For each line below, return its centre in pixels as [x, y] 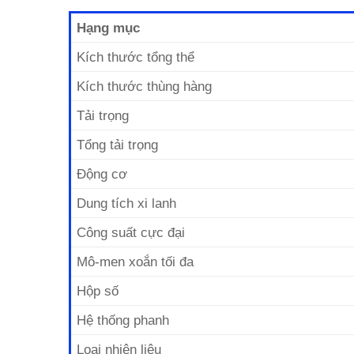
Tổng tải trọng [118, 145]
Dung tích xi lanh [127, 203]
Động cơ [102, 174]
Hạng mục [109, 28]
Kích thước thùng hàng [145, 87]
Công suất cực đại [131, 233]
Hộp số [98, 291]
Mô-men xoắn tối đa [136, 262]
